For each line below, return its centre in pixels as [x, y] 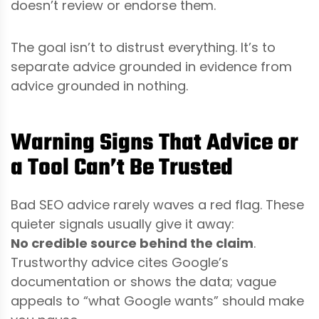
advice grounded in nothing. [99, 85]
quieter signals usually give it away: [122, 224]
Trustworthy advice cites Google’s [120, 262]
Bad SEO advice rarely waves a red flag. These [157, 204]
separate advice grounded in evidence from [151, 66]
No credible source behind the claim [132, 243]
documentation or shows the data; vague [143, 281]
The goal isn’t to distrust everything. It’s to [143, 47]
